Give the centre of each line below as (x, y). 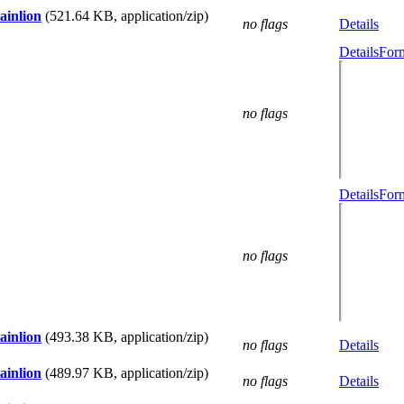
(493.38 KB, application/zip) (127, 337)
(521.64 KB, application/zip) (127, 16)
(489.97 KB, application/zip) (127, 373)
